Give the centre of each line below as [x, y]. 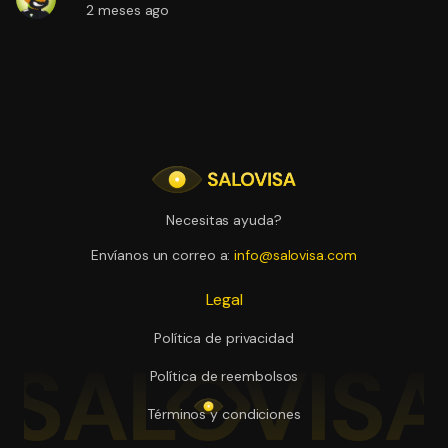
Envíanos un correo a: [163, 255]
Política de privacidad [224, 337]
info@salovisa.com [295, 255]
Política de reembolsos [224, 375]
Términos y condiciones [224, 413]
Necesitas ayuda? [224, 219]
